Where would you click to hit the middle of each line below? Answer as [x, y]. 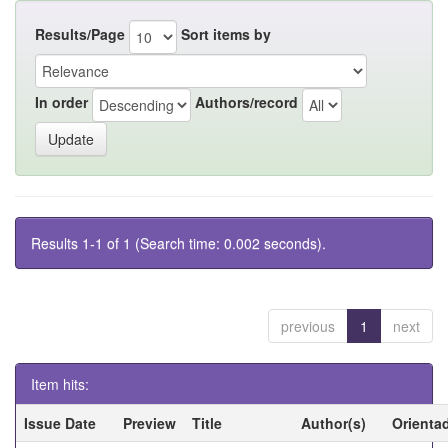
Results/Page [80, 34]
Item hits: [60, 383]
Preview [149, 422]
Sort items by [226, 34]
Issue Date [60, 422]
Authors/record [246, 102]
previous [308, 325]
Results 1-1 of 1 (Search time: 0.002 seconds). [178, 242]
